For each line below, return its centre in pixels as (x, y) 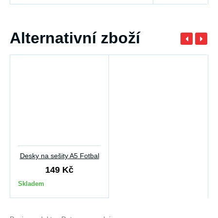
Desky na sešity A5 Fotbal (59, 156)
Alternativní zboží (75, 38)
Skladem (31, 184)
